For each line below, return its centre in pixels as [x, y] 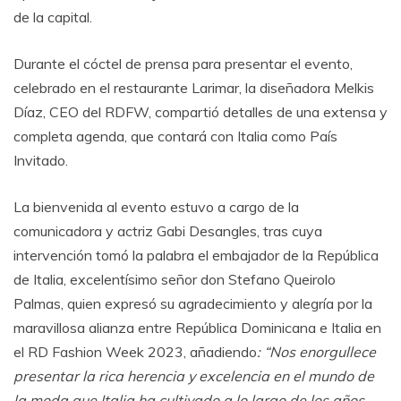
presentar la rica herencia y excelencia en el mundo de [194, 375]
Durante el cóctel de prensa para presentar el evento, [183, 63]
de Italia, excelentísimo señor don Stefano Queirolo [175, 279]
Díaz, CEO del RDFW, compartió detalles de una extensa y [200, 111]
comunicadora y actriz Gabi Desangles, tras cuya [168, 230]
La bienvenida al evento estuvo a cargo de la [156, 206]
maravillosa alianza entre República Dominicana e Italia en [197, 327]
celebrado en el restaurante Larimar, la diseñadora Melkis [194, 87]
